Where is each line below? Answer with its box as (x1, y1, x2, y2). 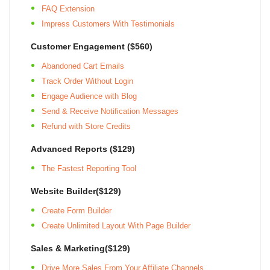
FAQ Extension (42, 4, 95, 13)
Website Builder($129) (31, 186, 121, 196)
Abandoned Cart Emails (42, 61, 124, 71)
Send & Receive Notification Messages (42, 106, 178, 116)
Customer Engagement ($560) (31, 41, 152, 51)
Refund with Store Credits (42, 121, 131, 131)
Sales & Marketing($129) (31, 243, 130, 253)
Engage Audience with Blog (42, 91, 137, 101)
